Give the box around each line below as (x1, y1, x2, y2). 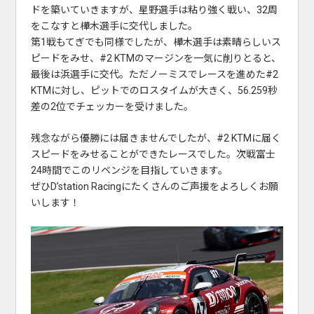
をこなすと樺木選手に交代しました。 (30, 20, 198, 32)
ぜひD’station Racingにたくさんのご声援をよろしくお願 (30, 181, 278, 193)
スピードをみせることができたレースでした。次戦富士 (30, 149, 275, 161)
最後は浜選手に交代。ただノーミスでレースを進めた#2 (30, 69, 278, 81)
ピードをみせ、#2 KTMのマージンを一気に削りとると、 (30, 53, 281, 64)
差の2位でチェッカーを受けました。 (30, 101, 193, 113)
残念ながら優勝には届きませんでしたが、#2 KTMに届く (30, 132, 281, 144)
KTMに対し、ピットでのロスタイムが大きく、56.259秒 (30, 85, 278, 97)
